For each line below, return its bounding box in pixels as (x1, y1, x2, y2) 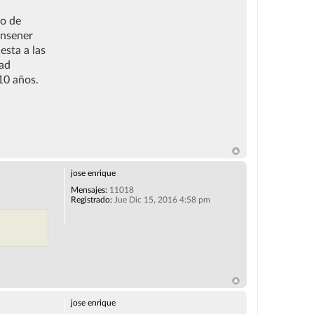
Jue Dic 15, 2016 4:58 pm (111, 195, 210, 204)
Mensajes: (70, 185, 107, 194)
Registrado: (70, 195, 112, 204)
